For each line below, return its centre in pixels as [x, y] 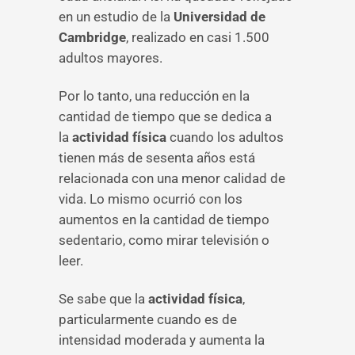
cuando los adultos [225, 137]
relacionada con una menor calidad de [172, 178]
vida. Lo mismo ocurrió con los [151, 199]
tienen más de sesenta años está [157, 158]
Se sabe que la [103, 299]
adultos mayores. [111, 58]
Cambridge [92, 37]
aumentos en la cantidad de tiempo [164, 219]
